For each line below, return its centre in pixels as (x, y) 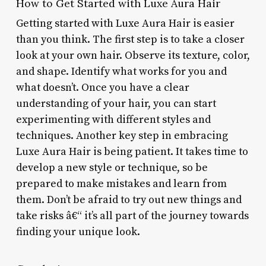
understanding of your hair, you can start (116, 103)
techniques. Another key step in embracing (122, 135)
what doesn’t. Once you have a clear (102, 87)
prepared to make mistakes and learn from (121, 183)
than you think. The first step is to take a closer (130, 39)
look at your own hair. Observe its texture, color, (133, 55)
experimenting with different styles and (113, 119)
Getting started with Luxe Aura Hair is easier (125, 23)
